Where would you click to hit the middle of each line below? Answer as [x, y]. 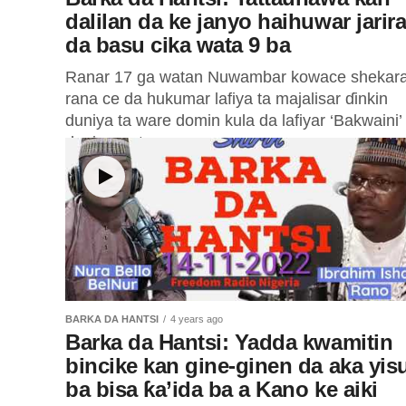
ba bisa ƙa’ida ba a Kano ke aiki [222, 389]
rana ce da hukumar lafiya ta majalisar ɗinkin [227, 99]
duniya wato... [116, 142]
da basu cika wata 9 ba [178, 45]
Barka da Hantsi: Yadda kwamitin [229, 342]
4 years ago [197, 319]
